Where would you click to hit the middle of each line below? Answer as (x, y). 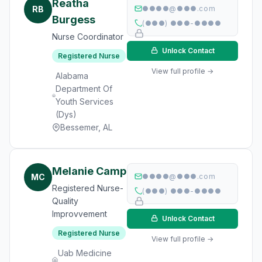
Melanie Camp (89, 171)
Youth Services (84, 101)
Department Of (84, 89)
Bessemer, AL (86, 127)
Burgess (74, 20)
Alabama (72, 76)
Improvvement (80, 214)
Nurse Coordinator (88, 37)
